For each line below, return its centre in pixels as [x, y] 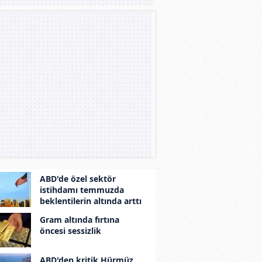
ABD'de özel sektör [77, 179]
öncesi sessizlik [70, 230]
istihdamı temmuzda [82, 190]
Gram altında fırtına [79, 219]
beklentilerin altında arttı [90, 201]
